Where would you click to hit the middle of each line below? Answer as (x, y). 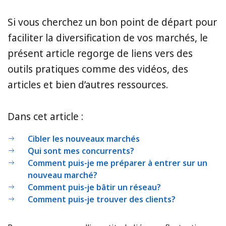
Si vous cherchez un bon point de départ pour (112, 22)
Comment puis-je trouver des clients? (102, 200)
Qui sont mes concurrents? (81, 151)
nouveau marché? (63, 175)
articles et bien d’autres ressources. (89, 85)
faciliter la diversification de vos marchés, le (108, 38)
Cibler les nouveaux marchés (84, 139)
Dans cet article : (47, 117)
